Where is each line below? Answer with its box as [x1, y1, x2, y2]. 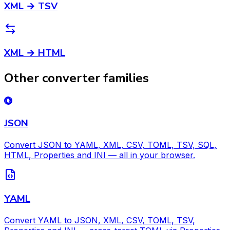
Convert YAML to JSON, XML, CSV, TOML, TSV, [4, 215, 195, 225]
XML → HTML [4, 46, 65, 60]
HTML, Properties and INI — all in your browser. [4, 149, 195, 160]
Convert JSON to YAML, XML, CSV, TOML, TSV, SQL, [4, 139, 217, 150]
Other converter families [4, 70, 149, 87]
